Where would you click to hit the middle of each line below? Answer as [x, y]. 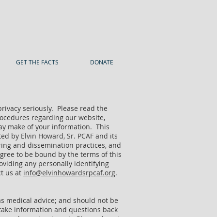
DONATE [101, 62]
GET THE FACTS [37, 62]
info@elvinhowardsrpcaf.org [69, 173]
